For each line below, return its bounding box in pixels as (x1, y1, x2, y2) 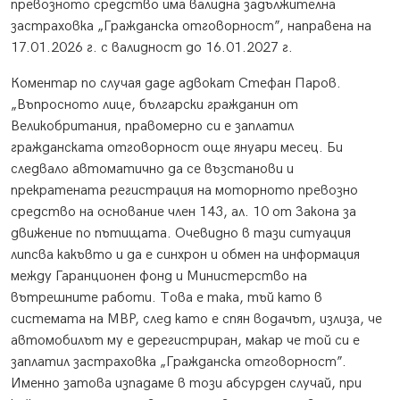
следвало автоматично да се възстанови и (11, 161, 294, 179)
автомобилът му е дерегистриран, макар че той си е (11, 332, 360, 350)
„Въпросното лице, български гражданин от (11, 96, 298, 114)
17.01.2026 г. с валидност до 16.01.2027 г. (11, 39, 293, 57)
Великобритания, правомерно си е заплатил (11, 118, 294, 136)
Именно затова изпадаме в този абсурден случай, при (11, 375, 362, 393)
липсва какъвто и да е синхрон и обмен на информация (11, 246, 360, 264)
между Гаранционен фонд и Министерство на (11, 268, 307, 286)
